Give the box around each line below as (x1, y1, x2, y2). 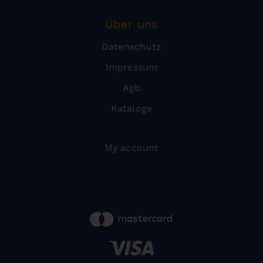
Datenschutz (101, 41, 162, 52)
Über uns (104, 17, 159, 31)
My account (104, 142, 159, 153)
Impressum (105, 62, 158, 73)
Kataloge (110, 103, 153, 114)
